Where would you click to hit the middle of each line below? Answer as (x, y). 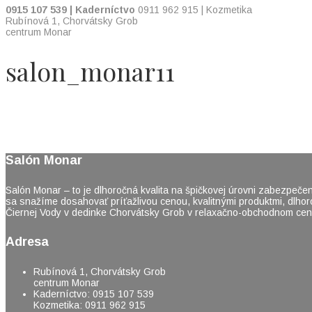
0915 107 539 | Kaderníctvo (70, 10)
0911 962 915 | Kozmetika (195, 10)
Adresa (27, 242)
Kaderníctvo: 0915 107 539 (94, 294)
